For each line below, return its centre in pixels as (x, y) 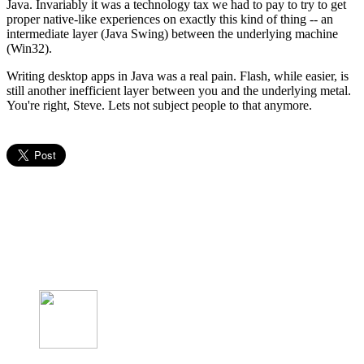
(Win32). (29, 48)
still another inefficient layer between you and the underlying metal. (179, 90)
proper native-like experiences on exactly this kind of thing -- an (170, 19)
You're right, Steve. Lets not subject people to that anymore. (159, 105)
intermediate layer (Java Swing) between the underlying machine (172, 33)
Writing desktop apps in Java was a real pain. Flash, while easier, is (178, 76)
